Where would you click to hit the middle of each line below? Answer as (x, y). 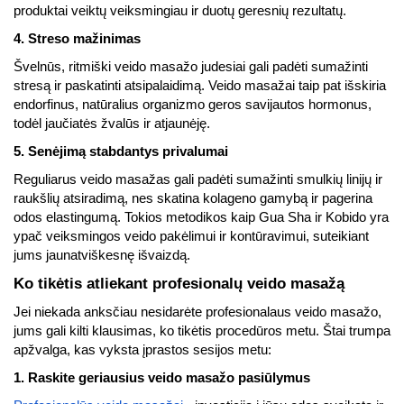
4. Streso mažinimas (77, 39)
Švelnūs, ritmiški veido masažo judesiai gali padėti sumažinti (191, 67)
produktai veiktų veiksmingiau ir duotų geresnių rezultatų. (180, 11)
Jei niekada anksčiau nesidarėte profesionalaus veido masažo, (197, 312)
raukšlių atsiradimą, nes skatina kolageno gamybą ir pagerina (193, 198)
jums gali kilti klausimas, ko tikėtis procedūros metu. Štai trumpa (202, 331)
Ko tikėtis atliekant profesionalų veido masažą (179, 283)
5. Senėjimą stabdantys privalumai (121, 151)
